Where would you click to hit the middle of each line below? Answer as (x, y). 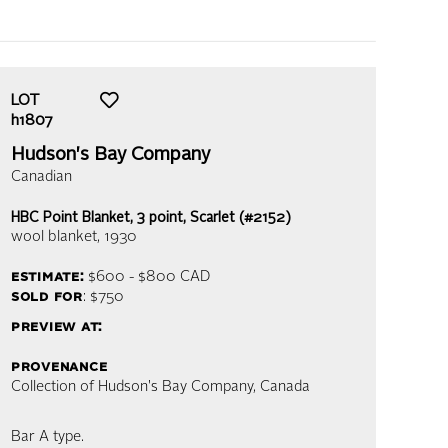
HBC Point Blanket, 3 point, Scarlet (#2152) (151, 218)
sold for (47, 297)
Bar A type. (47, 437)
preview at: (57, 327)
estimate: (47, 277)
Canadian (41, 177)
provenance (59, 367)
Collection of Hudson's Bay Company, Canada (160, 387)
